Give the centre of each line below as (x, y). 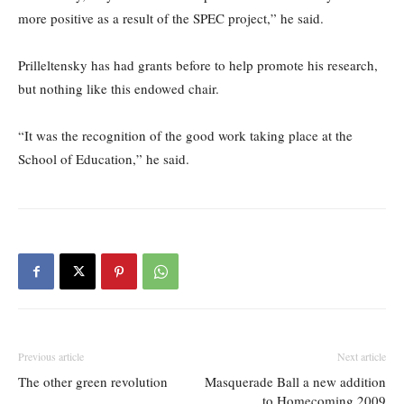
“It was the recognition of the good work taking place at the (185, 136)
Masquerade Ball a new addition (295, 382)
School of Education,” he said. (104, 159)
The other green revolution (93, 382)
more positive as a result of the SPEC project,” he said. (171, 18)
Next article (362, 357)
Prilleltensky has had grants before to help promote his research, (198, 65)
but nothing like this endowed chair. (119, 89)
